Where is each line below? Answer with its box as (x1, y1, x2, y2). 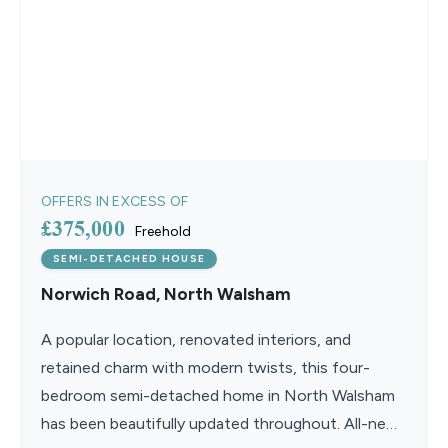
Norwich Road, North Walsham (41, 284, 291, 304)
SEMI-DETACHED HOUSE (53, 252, 206, 265)
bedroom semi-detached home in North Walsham (41, 386, 395, 405)
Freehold (134, 223, 192, 240)
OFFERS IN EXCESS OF (41, 193, 189, 210)
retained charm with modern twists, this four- (41, 358, 370, 377)
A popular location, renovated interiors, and (41, 330, 351, 349)
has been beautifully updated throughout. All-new (41, 414, 399, 433)
